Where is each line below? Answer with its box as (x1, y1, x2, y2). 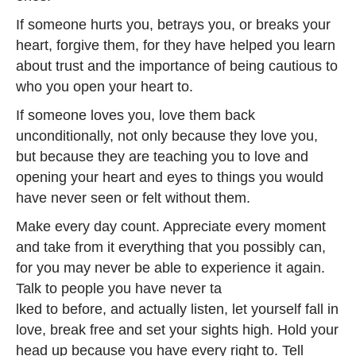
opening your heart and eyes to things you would (16, 169, 323, 185)
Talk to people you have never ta (16, 281, 222, 296)
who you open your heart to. (16, 79, 193, 95)
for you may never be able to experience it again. (16, 260, 325, 276)
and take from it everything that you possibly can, (16, 239, 326, 255)
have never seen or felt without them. (16, 190, 250, 206)
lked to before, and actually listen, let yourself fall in (16, 301, 339, 317)
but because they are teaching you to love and (16, 149, 308, 164)
